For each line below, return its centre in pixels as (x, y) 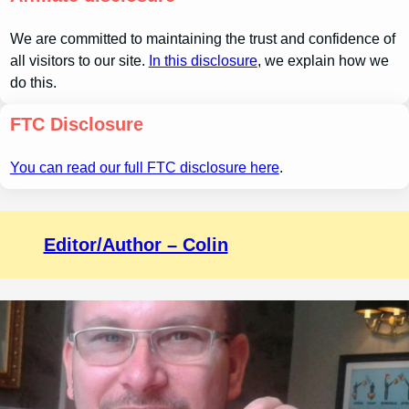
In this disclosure (203, 60)
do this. (33, 82)
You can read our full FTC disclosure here (144, 168)
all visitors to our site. (79, 60)
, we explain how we (323, 60)
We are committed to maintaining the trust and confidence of (202, 38)
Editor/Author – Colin (136, 244)
